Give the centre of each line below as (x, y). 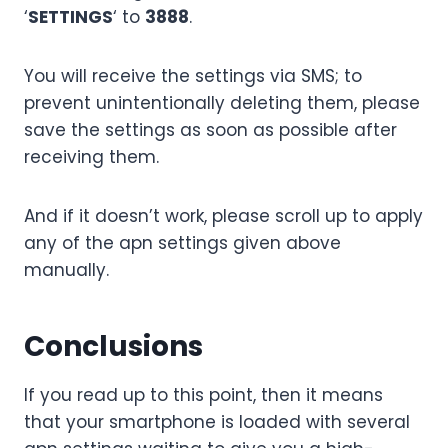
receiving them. (91, 156)
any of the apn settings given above (182, 242)
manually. (66, 269)
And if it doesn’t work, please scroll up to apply (223, 215)
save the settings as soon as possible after (210, 129)
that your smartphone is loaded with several (217, 421)
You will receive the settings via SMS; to (193, 75)
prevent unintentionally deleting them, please (222, 102)
